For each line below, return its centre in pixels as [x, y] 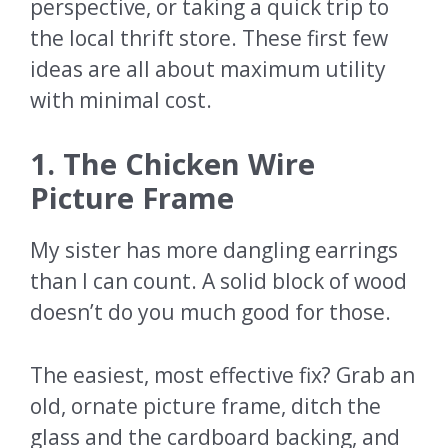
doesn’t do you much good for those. [213, 312]
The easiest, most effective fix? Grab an [222, 374]
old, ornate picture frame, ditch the [205, 405]
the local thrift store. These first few [209, 37]
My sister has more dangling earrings [214, 250]
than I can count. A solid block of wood [218, 281]
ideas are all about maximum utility [208, 68]
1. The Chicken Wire [172, 164]
